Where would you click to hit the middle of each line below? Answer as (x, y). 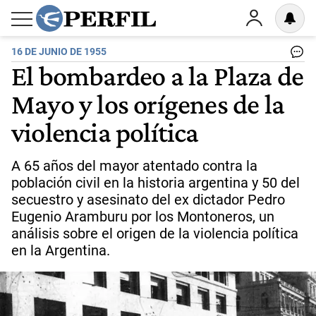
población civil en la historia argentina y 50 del (156, 183)
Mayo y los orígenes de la (148, 104)
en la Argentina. (61, 250)
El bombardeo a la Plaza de (158, 75)
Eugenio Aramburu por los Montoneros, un (143, 217)
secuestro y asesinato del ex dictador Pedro (148, 200)
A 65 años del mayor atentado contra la (134, 166)
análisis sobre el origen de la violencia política (155, 233)
